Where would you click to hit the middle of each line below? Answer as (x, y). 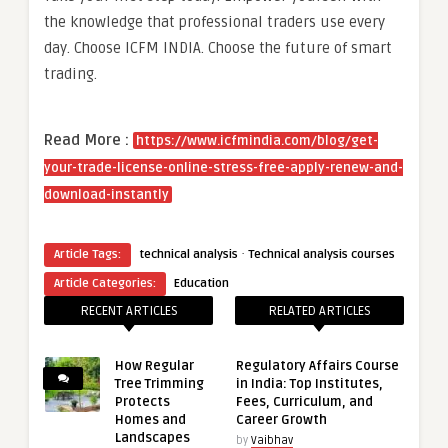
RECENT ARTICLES (128, 311)
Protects (142, 402)
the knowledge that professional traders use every (214, 22)
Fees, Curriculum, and (304, 402)
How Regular (154, 366)
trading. (70, 74)
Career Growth (281, 420)
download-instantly (106, 195)
